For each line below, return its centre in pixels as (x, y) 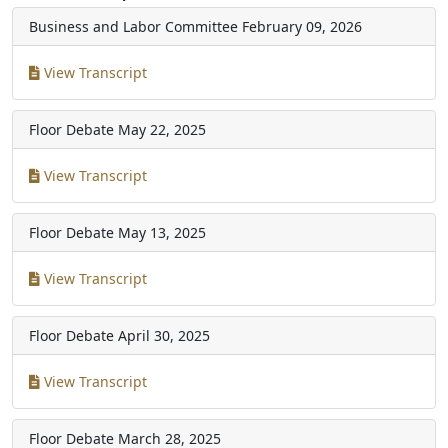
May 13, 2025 (162, 232)
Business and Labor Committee (133, 26)
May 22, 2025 (162, 129)
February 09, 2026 (302, 26)
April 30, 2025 (164, 335)
